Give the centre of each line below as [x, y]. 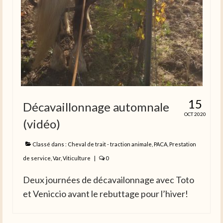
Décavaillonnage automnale [96, 107]
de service [37, 158]
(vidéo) [42, 124]
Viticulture [77, 158]
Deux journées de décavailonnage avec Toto [109, 180]
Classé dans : [50, 144]
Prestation [183, 144]
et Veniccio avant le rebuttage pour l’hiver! [106, 194]
